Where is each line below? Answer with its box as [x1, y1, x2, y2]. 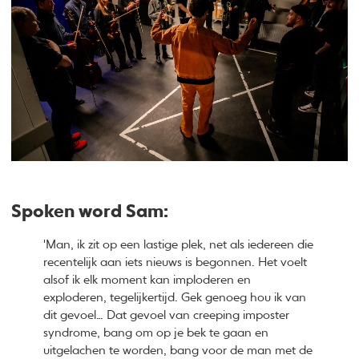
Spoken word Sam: [11, 204, 169, 222]
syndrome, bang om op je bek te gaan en [43, 327, 269, 340]
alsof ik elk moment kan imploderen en [43, 274, 252, 287]
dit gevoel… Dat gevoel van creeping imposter [43, 309, 290, 322]
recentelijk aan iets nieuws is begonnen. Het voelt [43, 256, 308, 269]
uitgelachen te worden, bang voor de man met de [43, 345, 313, 357]
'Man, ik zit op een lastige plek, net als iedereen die [43, 239, 314, 252]
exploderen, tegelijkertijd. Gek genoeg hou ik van [43, 292, 307, 305]
